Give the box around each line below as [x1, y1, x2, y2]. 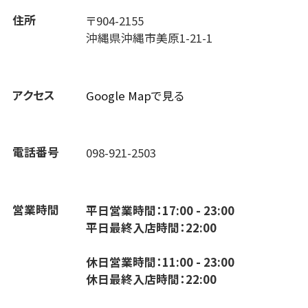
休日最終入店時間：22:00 [86, 271, 217, 288]
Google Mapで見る [86, 87, 185, 104]
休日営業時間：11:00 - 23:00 [86, 254, 235, 271]
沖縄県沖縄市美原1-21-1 [86, 30, 213, 47]
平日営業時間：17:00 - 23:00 [86, 202, 235, 219]
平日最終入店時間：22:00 [86, 219, 217, 236]
